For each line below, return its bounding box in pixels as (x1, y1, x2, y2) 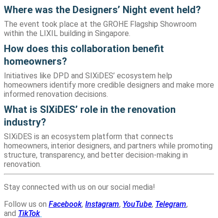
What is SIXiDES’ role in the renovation (4, 104, 176, 116)
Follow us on (4, 200, 49, 209)
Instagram (85, 200, 119, 209)
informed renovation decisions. (4, 89, 108, 99)
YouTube (123, 200, 152, 209)
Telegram (155, 200, 186, 209)
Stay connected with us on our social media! (4, 182, 157, 192)
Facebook (49, 200, 82, 209)
